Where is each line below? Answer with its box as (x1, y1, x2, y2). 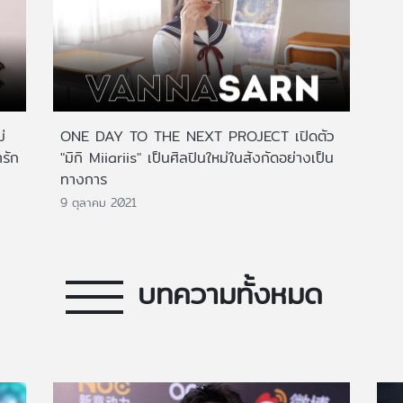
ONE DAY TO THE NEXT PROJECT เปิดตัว (60, 124, 335, 148)
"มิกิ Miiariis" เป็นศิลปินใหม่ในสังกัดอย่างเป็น (60, 146, 334, 169)
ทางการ (60, 167, 107, 191)
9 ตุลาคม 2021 (60, 193, 137, 212)
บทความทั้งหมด (138, 271, 323, 317)
